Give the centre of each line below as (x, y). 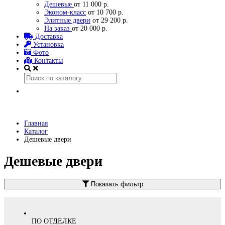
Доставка (48, 36)
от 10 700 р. (105, 12)
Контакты (47, 61)
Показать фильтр (116, 184)
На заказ (58, 28)
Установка (47, 44)
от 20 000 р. (90, 28)
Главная (36, 123)
